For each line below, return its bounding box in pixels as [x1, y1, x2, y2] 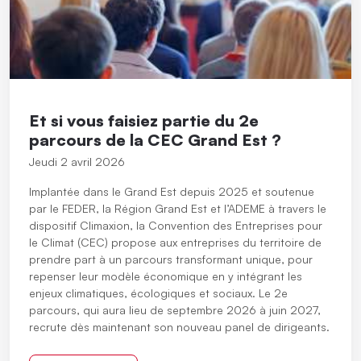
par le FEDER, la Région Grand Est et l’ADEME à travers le [29, 201, 326, 216]
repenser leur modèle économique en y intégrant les [29, 269, 302, 284]
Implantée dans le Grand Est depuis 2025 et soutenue [29, 185, 314, 199]
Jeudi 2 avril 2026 [29, 155, 125, 169]
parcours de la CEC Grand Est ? [29, 130, 281, 151]
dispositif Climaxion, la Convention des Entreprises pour [29, 218, 322, 233]
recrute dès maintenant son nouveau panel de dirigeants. [29, 320, 330, 334]
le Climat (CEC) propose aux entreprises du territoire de [29, 235, 322, 250]
